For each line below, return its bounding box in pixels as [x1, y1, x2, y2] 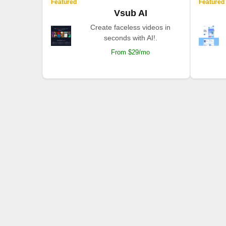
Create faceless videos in [90, 23, 171, 31]
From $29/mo [111, 48, 150, 56]
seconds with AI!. [103, 33, 157, 42]
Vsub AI [114, 8, 147, 18]
